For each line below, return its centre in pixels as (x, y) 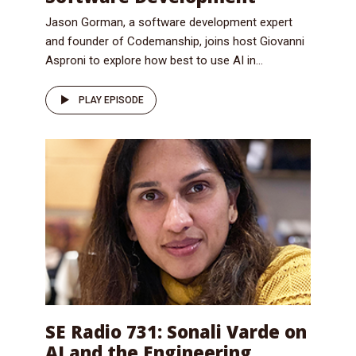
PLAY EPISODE (111, 101)
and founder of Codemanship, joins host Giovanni (175, 42)
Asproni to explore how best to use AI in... (154, 61)
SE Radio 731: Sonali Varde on (176, 332)
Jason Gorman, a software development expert (169, 23)
